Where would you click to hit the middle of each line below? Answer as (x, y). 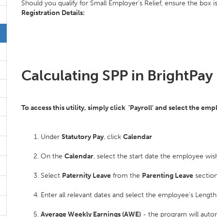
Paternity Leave (86, 176)
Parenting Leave (168, 176)
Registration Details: (53, 13)
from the (126, 176)
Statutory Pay (83, 137)
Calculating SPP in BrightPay (117, 76)
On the (53, 156)
